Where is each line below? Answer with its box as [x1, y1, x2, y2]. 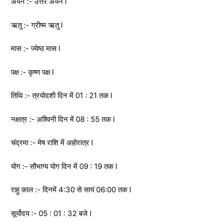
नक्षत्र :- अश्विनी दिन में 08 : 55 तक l [11, 114, 115, 124]
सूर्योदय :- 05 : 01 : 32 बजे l [11, 208, 92, 218]
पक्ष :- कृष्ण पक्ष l [11, 67, 54, 77]
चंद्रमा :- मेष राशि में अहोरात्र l [11, 138, 93, 147]
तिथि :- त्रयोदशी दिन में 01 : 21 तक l [11, 91, 112, 100]
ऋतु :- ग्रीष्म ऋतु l [11, 20, 63, 30]
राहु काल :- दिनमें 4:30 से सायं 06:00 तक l [11, 185, 131, 194]
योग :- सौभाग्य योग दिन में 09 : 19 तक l [11, 161, 117, 171]
